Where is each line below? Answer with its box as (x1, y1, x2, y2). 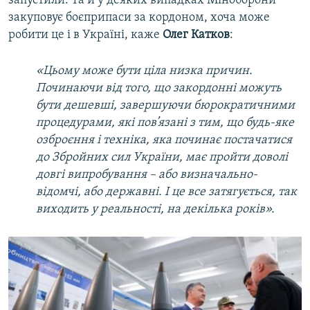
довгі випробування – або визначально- (36, 168, 257, 182)
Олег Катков (163, 28, 230, 42)
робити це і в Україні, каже (8, 28, 163, 42)
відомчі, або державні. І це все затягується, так (36, 185, 297, 199)
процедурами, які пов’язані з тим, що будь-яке (36, 116, 294, 130)
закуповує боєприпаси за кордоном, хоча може (8, 11, 270, 25)
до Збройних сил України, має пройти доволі (36, 151, 288, 165)
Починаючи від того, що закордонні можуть (36, 82, 282, 95)
